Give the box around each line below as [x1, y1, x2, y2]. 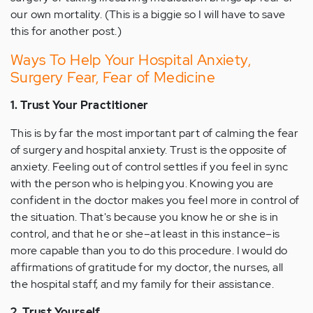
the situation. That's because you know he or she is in [10, 210, 279, 224]
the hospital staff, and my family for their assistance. [10, 277, 274, 291]
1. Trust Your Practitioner [10, 98, 149, 112]
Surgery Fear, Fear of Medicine [10, 68, 215, 87]
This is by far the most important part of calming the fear [10, 126, 299, 140]
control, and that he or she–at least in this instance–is [10, 226, 280, 241]
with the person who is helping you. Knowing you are [10, 176, 274, 191]
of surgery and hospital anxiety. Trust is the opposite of [10, 143, 287, 157]
